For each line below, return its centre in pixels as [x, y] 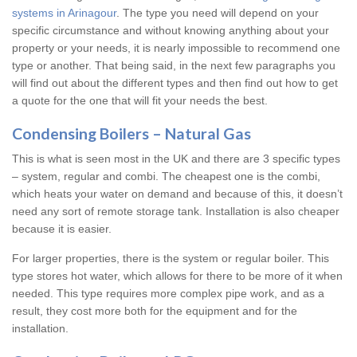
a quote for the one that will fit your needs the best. [140, 101]
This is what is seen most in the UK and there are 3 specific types [176, 159]
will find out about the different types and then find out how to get [175, 83]
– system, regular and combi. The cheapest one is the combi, [166, 177]
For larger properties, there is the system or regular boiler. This [171, 259]
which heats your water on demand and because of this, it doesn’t [177, 194]
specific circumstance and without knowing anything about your [171, 31]
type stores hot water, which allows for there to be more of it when [177, 276]
